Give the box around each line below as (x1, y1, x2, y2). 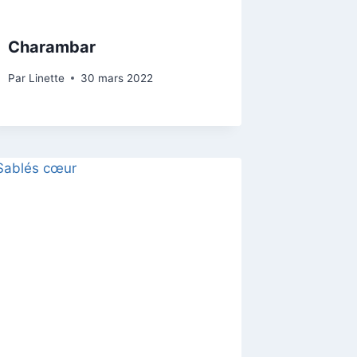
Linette (28, 71, 65, 84)
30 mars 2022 (80, 71, 153, 84)
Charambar (8, 37, 96, 57)
